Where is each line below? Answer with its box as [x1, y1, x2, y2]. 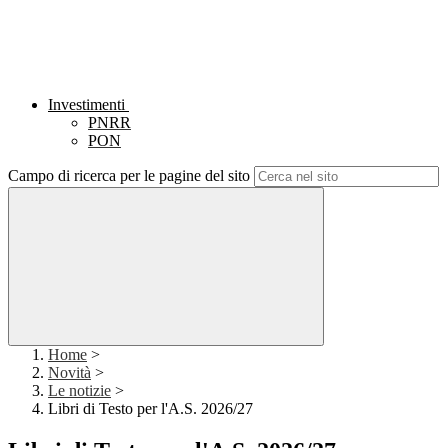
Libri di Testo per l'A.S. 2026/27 [48, 400, 253, 418]
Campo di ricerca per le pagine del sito [8, 167, 250, 185]
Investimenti [48, 96, 125, 114]
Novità [48, 364, 91, 382]
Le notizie [48, 382, 111, 400]
